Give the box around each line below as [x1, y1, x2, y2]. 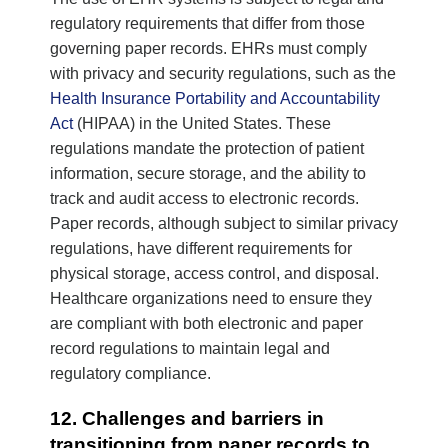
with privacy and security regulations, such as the [50, 64, 396, 82]
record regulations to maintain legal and [50, 339, 330, 357]
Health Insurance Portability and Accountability [50, 89, 380, 107]
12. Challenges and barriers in [50, 407, 324, 429]
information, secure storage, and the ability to [50, 164, 366, 182]
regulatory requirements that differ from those [50, 14, 365, 32]
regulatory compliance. [50, 364, 211, 382]
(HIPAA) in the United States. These [73, 114, 331, 132]
